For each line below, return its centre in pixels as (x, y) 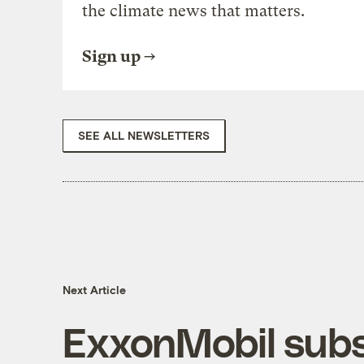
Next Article (94, 290)
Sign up (111, 56)
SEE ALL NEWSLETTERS (143, 135)
